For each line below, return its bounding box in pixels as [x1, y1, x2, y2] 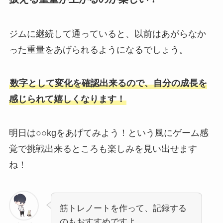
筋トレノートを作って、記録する [59, 204, 187, 214]
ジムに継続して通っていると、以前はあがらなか [8, 28, 206, 39]
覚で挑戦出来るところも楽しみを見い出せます [8, 144, 197, 154]
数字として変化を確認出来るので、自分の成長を [9, 78, 207, 89]
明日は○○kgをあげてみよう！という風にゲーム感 [8, 128, 209, 138]
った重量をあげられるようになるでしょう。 [8, 44, 188, 55]
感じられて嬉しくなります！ [8, 94, 125, 105]
